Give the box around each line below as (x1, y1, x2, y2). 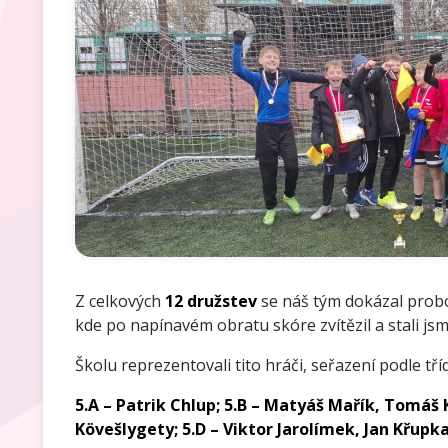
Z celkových (74, 290, 165, 313)
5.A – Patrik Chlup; (74, 394, 224, 417)
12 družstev (164, 290, 257, 313)
